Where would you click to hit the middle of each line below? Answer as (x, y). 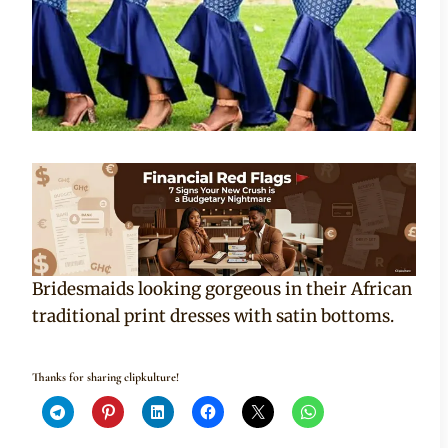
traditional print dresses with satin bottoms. (213, 316)
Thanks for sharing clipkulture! (105, 377)
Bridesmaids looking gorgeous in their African (222, 289)
